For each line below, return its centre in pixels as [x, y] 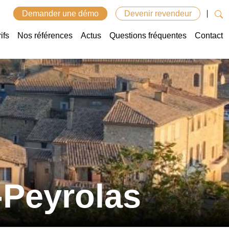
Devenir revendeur [158, 14]
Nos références [45, 35]
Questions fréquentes [148, 35]
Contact [209, 35]
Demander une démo [60, 14]
